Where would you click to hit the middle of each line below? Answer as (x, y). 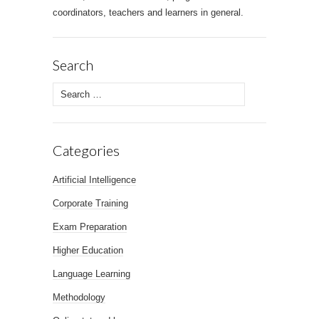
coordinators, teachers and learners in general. (148, 12)
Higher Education (88, 250)
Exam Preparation (90, 226)
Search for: (75, 90)
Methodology (79, 297)
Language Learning (91, 273)
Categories (86, 150)
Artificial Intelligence (94, 179)
